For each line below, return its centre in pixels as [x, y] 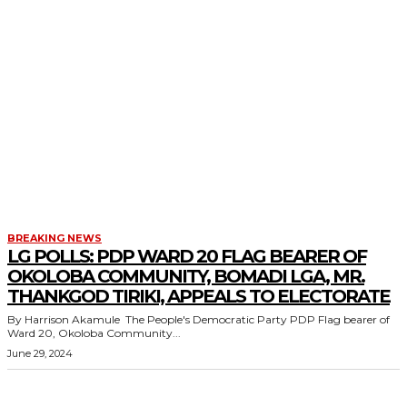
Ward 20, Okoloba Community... [94, 333]
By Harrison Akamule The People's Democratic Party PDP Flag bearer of [66, 319]
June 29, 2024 [40, 353]
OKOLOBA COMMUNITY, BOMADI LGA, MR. [186, 276]
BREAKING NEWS [55, 238]
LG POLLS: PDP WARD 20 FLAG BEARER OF [187, 256]
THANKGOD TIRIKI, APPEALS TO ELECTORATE [199, 296]
